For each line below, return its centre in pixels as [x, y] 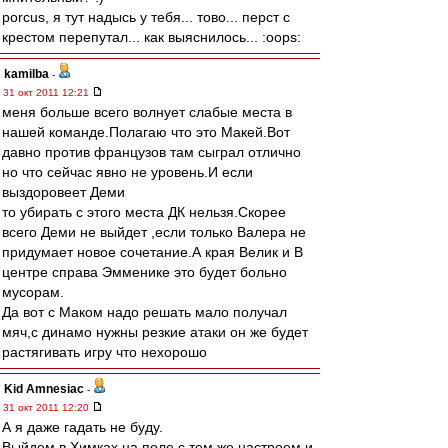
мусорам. [33, 292]
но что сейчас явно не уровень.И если [127, 172]
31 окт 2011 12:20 [47, 407]
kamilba [26, 74]
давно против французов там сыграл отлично [151, 152]
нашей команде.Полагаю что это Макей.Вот [146, 132]
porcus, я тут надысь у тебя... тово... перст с [146, 17]
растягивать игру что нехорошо [104, 352]
